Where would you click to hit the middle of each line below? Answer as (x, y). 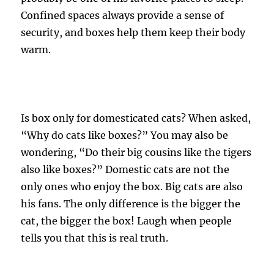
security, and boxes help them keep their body (133, 32)
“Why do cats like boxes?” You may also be (125, 135)
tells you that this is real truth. (95, 238)
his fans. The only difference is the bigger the (131, 204)
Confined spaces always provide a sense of (123, 15)
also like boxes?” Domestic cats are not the (125, 169)
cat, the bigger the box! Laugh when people (127, 221)
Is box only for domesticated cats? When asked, (136, 118)
